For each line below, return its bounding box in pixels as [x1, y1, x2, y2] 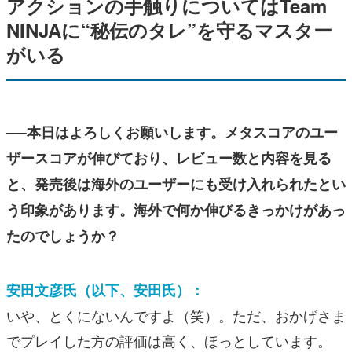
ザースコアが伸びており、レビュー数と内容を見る [6, 147, 332, 168]
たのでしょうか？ [6, 225, 119, 246]
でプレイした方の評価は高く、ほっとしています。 [6, 329, 332, 350]
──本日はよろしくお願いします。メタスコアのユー [6, 121, 338, 142]
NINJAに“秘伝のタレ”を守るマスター [6, 16, 332, 43]
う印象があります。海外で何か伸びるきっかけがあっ [6, 199, 346, 220]
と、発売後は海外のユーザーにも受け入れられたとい [6, 173, 346, 194]
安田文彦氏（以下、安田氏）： [6, 279, 204, 300]
